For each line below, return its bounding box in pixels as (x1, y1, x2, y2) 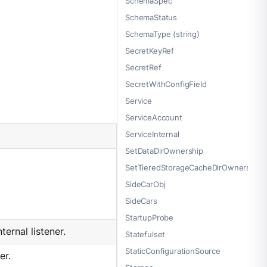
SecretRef (125, 63, 162, 73)
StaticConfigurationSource (125, 246, 221, 256)
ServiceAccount (125, 113, 182, 123)
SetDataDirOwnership (125, 146, 203, 156)
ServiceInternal (125, 129, 179, 139)
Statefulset (125, 229, 166, 240)
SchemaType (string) (125, 29, 200, 39)
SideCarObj (125, 179, 166, 190)
